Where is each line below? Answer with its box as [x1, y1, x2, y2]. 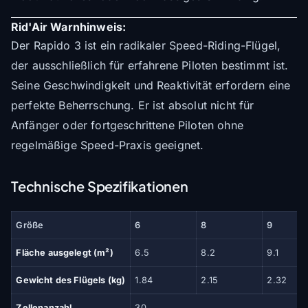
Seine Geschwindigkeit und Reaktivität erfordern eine [11, 78, 291, 92]
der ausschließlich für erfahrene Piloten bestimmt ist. [11, 58, 289, 72]
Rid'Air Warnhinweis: [11, 19, 126, 34]
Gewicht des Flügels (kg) [16, 274, 126, 285]
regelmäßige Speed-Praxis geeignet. [11, 137, 204, 152]
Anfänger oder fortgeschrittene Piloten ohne [11, 118, 243, 132]
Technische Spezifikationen [11, 177, 188, 195]
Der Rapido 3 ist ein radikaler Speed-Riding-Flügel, [11, 38, 281, 52]
